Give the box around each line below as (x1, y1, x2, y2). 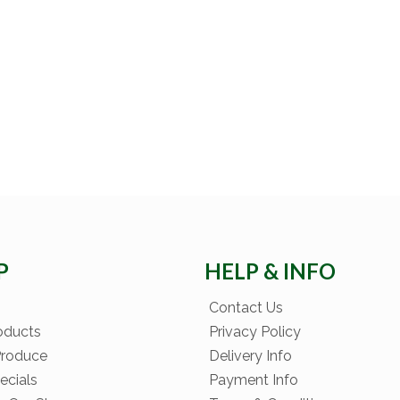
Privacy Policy (209, 323, 301, 341)
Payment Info (209, 371, 298, 389)
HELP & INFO (204, 258, 336, 285)
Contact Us (209, 299, 283, 317)
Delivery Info (209, 347, 292, 365)
